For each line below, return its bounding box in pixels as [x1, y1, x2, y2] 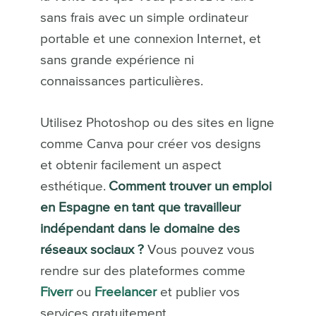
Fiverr [39, 285, 73, 299]
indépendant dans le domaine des [39, 221, 240, 236]
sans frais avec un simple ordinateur [39, 11, 248, 25]
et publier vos [156, 285, 240, 299]
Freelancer [94, 285, 157, 299]
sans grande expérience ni [39, 53, 194, 67]
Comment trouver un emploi [108, 179, 272, 193]
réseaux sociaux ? [39, 243, 144, 257]
